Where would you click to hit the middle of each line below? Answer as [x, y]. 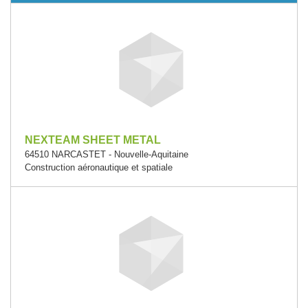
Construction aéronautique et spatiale [99, 167]
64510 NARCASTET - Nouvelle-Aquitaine [107, 154]
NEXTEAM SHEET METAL [93, 140]
